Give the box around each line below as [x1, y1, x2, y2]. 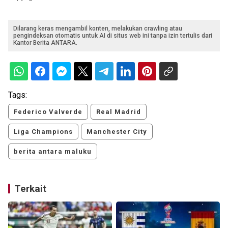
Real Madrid [96, 108, 141, 116]
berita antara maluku [14, 148, 92, 156]
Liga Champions [14, 128, 73, 136]
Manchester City [87, 128, 147, 136]
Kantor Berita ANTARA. [13, 39, 77, 47]
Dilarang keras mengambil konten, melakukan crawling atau [13, 25, 182, 33]
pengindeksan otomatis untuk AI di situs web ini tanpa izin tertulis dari [13, 32, 212, 40]
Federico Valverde [14, 108, 82, 116]
